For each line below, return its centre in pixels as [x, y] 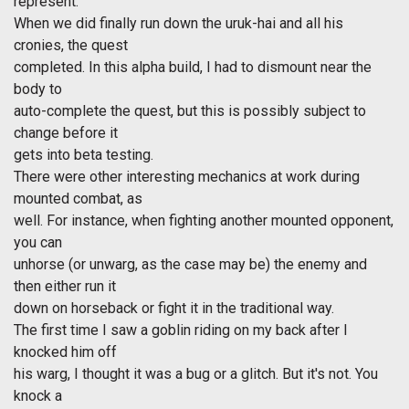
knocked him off [65, 352]
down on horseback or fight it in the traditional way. [174, 309]
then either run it [65, 287]
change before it [66, 133]
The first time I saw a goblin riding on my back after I [181, 330]
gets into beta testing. [84, 155]
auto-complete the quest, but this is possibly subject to [190, 111]
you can [38, 243]
